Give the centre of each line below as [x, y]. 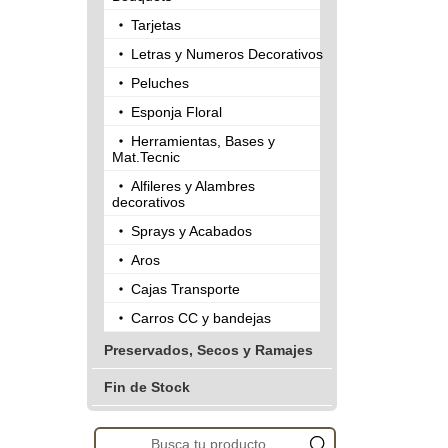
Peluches [160, 83]
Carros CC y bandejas [201, 318]
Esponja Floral [176, 112]
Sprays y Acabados [191, 231]
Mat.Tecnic [146, 157]
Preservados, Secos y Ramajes [208, 350]
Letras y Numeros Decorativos [227, 54]
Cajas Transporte [185, 289]
